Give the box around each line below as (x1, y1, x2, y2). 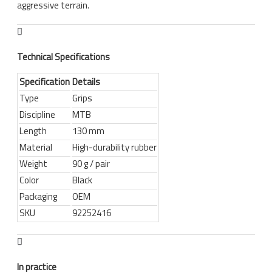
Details (72, 74, 100, 89)
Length (19, 123, 47, 138)
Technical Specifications (17, 49, 110, 64)
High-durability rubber (72, 140, 157, 154)
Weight (19, 156, 47, 171)
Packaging (19, 189, 57, 203)
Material (19, 140, 52, 154)
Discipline (19, 107, 55, 121)
